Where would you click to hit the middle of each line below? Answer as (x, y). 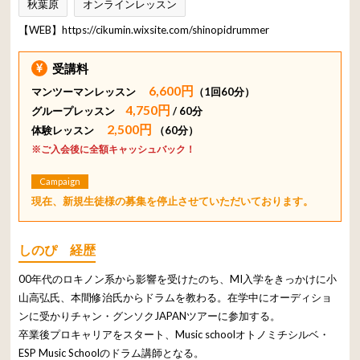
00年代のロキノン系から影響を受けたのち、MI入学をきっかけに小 (178, 278)
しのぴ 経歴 (57, 249)
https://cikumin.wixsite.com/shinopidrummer (166, 29)
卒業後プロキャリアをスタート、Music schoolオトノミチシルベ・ (174, 334)
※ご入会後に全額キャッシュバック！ (114, 148)
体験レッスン (68, 130)
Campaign (60, 181)
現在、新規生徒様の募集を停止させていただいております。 (173, 200)
